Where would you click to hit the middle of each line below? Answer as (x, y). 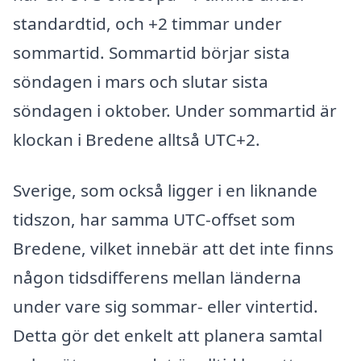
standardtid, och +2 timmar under (147, 23)
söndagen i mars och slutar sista (141, 81)
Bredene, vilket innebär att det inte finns (173, 249)
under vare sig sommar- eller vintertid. (166, 307)
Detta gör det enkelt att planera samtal (168, 336)
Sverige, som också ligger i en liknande (165, 191)
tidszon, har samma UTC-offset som (154, 220)
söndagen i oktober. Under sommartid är (175, 110)
